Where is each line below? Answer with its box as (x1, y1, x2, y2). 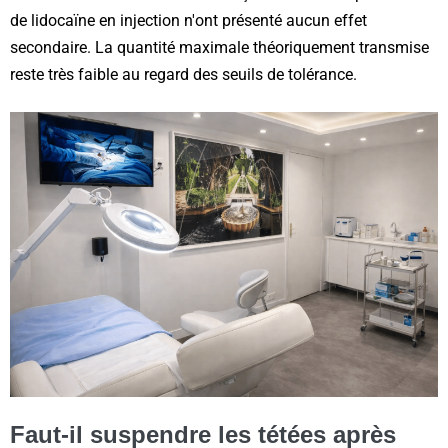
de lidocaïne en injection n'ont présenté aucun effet (10, 11, 367, 31)
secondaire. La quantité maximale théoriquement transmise (10, 38, 429, 58)
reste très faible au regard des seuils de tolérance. (10, 65, 357, 85)
